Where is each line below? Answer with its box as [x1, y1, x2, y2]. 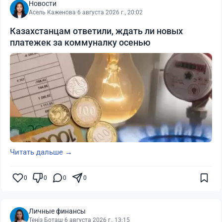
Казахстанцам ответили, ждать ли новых [10, 25, 183, 36]
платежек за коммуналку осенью [10, 37, 151, 48]
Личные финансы [29, 207, 86, 215]
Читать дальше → [10, 147, 72, 157]
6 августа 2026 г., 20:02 [77, 8, 143, 16]
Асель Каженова [29, 8, 76, 16]
